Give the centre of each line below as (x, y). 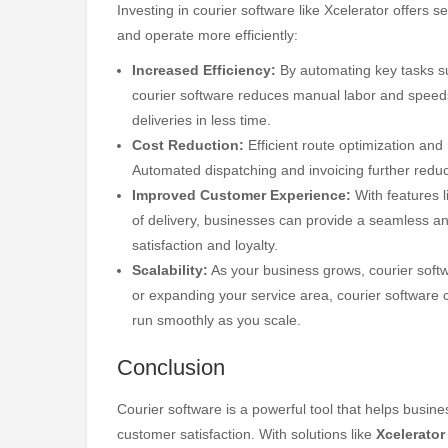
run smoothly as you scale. (216, 319)
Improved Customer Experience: (241, 194)
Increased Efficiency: (204, 69)
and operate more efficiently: (207, 34)
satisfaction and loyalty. (205, 244)
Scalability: (170, 269)
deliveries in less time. (201, 119)
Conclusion (171, 368)
